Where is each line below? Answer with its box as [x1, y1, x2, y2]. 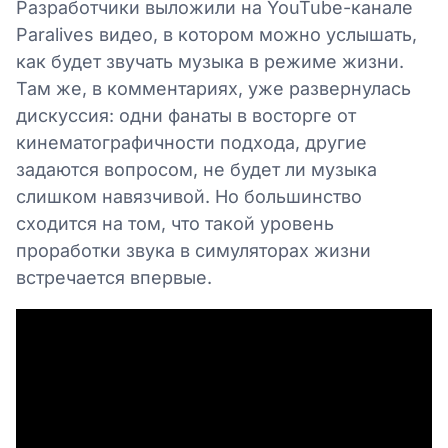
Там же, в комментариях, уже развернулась [16, 77, 411, 99]
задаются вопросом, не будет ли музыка [16, 158, 377, 180]
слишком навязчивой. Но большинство [16, 185, 362, 207]
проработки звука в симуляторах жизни [16, 239, 371, 261]
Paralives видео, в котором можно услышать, [16, 23, 417, 45]
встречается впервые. [16, 266, 212, 288]
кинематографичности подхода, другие [16, 131, 367, 153]
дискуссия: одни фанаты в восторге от [16, 104, 356, 126]
